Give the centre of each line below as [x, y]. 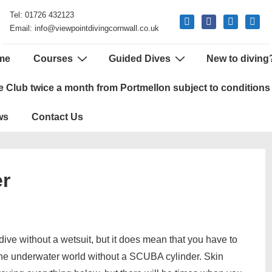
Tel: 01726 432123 [42, 15]
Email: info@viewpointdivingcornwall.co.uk [84, 28]
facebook [217, 20]
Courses [53, 59]
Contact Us [57, 117]
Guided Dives [140, 59]
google [256, 20]
